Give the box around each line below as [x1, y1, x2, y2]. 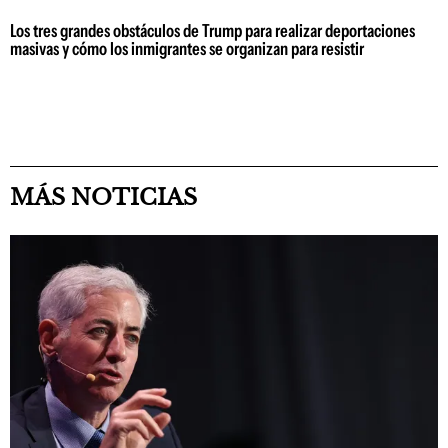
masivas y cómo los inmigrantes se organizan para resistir [10, 38, 364, 60]
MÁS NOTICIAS [10, 184, 197, 211]
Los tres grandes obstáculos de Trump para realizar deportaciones [10, 20, 415, 42]
